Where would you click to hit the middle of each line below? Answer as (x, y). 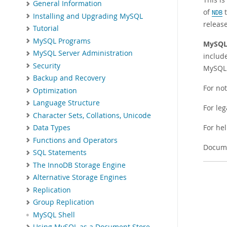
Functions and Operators (75, 140)
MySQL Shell (54, 215)
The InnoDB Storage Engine (79, 165)
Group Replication (64, 202)
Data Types (52, 128)
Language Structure (66, 103)
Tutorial (46, 29)
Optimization (55, 90)
